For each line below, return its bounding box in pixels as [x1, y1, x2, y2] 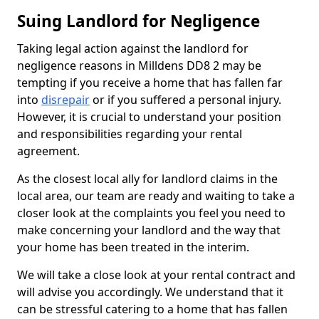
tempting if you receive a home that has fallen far [17, 75, 283, 90]
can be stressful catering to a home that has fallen [17, 301, 288, 317]
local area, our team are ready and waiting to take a [17, 188, 295, 204]
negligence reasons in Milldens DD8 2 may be [17, 58, 261, 73]
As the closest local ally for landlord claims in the [17, 171, 278, 187]
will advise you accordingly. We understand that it [17, 284, 283, 300]
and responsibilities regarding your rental [17, 126, 242, 142]
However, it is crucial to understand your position [17, 109, 281, 125]
